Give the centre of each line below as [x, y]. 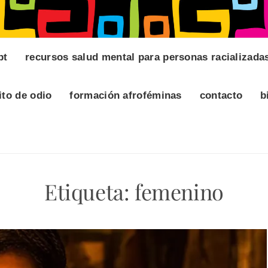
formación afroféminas [126, 96]
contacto [221, 96]
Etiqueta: [90, 192]
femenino [179, 192]
